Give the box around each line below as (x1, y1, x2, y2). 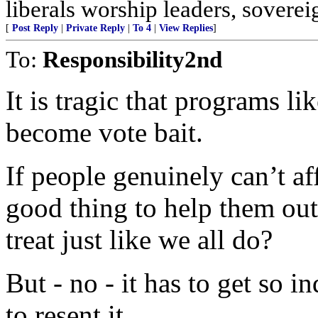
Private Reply (66, 23, 125, 33)
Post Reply (12, 23, 58, 33)
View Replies (159, 23, 213, 33)
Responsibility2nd (43, 46, 222, 72)
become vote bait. (6, 117, 203, 148)
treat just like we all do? (6, 224, 273, 255)
